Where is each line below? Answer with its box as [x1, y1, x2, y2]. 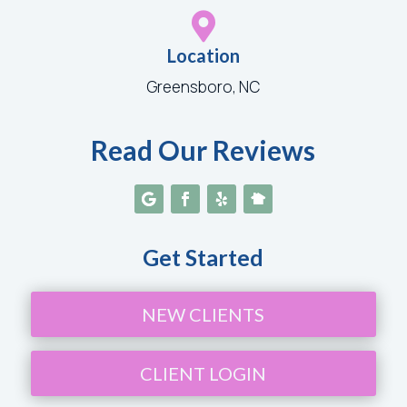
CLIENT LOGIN [140, 362, 267, 385]
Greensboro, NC [146, 76, 261, 98]
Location [166, 45, 240, 67]
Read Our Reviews [91, 134, 316, 167]
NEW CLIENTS [142, 303, 265, 326]
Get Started [143, 243, 264, 272]
